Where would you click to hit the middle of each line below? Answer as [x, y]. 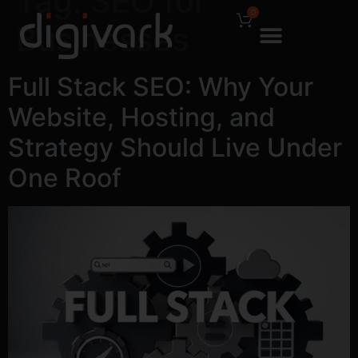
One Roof [65, 178]
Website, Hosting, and [141, 117]
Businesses [102, 40]
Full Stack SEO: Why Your [161, 87]
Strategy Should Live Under [175, 147]
